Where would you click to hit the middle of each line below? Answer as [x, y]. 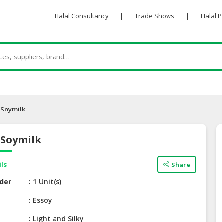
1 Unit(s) [47, 182]
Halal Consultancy [81, 16]
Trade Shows [154, 16]
